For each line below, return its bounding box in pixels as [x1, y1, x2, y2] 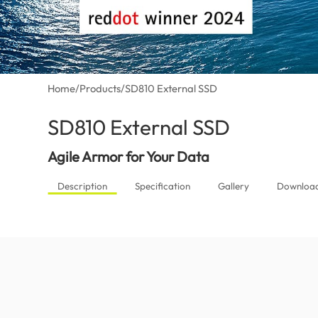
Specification [134, 180, 190, 192]
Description [57, 180, 107, 192]
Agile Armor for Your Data [48, 148, 210, 166]
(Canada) [229, 114, 287, 132]
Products [79, 82, 121, 96]
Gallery [217, 180, 249, 192]
